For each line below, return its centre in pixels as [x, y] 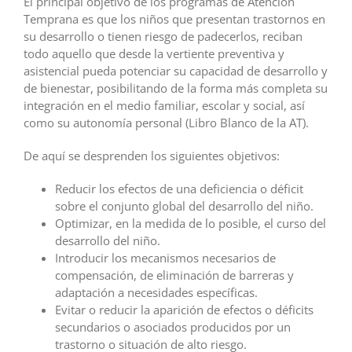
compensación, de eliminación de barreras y [174, 275]
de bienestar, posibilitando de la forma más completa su [176, 88]
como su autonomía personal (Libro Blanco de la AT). [166, 122]
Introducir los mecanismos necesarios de [165, 257]
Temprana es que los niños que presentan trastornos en [174, 18]
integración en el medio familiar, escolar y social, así [164, 105]
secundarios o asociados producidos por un [173, 326]
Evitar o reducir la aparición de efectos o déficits [184, 309]
